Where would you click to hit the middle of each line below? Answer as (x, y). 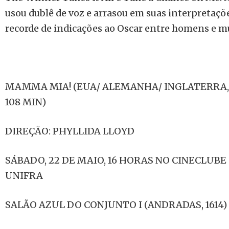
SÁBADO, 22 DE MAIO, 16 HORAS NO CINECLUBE (116, 160)
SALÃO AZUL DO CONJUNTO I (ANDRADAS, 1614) (116, 205)
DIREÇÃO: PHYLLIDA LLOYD (70, 131)
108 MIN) (26, 102)
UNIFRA (24, 176)
